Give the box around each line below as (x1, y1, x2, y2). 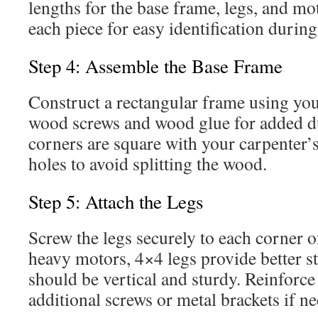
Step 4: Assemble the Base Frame (28, 53, 283, 79)
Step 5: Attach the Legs (28, 189, 203, 214)
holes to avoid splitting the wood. (28, 151, 267, 175)
